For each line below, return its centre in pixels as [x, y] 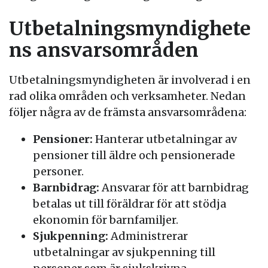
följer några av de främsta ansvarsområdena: [128, 112]
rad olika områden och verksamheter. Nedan [127, 96]
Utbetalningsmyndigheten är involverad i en [130, 80]
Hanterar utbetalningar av [165, 139]
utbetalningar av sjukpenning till [124, 252]
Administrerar [148, 236]
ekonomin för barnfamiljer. [106, 220]
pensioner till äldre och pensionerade [134, 155]
